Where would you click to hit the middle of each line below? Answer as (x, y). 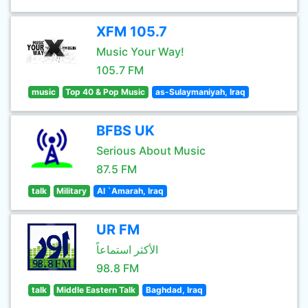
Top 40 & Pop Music (106, 92)
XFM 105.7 (132, 32)
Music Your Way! (140, 52)
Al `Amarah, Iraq (130, 191)
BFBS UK (125, 131)
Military (72, 191)
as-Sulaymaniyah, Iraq (200, 92)
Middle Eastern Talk (96, 290)
